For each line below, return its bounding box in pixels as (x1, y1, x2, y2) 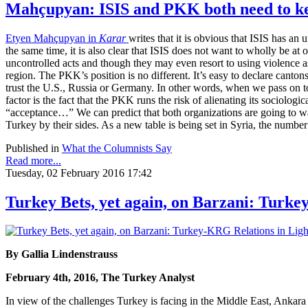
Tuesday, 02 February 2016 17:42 (5, 166, 152, 179)
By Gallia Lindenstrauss (5, 248, 120, 261)
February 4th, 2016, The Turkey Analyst (5, 272, 195, 284)
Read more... (5, 154, 61, 166)
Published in (5, 142, 59, 154)
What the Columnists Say (62, 142, 172, 154)
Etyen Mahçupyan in (5, 32, 99, 44)
